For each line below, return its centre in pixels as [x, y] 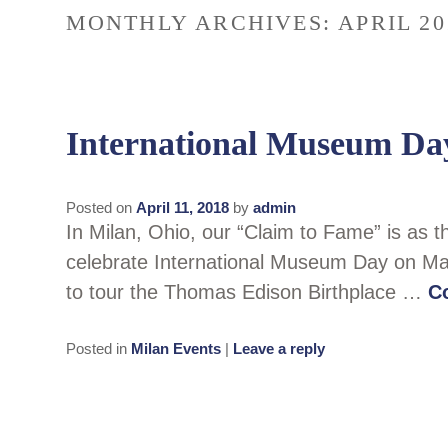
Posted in [96, 348]
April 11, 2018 [182, 208]
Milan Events [175, 348]
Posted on [100, 208]
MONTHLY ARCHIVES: [202, 23]
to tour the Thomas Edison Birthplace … [246, 292]
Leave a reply [278, 348]
